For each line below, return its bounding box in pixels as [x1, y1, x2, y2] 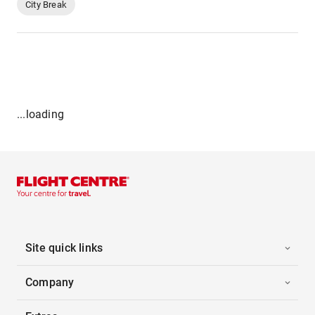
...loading [17, 108, 64, 121]
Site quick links [25, 241, 103, 255]
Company [25, 276, 75, 289]
